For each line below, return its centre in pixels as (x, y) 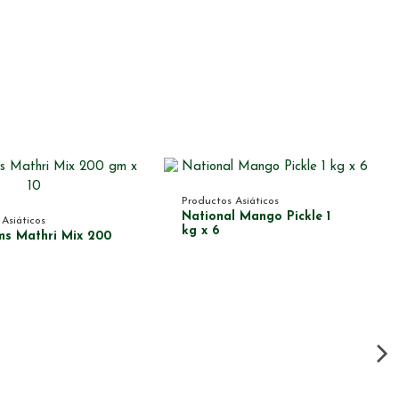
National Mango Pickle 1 (256, 216)
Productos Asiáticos (230, 201)
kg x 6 (200, 231)
